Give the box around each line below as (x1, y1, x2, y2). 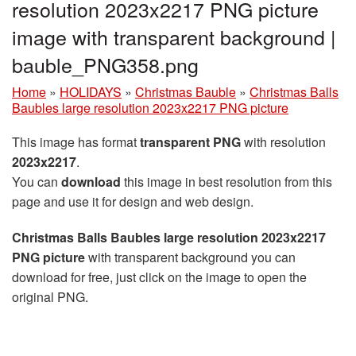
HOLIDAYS (60, 83, 122, 102)
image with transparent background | (12, 22, 336, 52)
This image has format (12, 133, 140, 152)
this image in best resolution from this (121, 172, 332, 192)
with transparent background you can (85, 248, 296, 267)
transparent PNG (140, 133, 241, 152)
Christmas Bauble (135, 83, 236, 102)
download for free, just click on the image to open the (12, 268, 307, 287)
